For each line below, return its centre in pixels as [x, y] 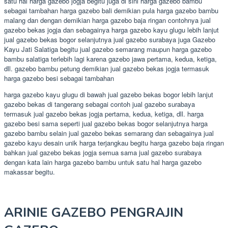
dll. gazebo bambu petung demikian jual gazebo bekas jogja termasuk [107, 68]
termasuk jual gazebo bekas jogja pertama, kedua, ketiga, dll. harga [104, 113]
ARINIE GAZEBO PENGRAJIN [94, 213]
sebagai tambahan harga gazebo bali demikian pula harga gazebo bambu [111, 10]
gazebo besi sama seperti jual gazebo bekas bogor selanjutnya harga [106, 123]
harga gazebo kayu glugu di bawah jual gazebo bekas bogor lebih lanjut [109, 94]
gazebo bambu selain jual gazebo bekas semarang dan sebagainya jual [109, 133]
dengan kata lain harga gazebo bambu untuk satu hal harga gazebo [103, 162]
